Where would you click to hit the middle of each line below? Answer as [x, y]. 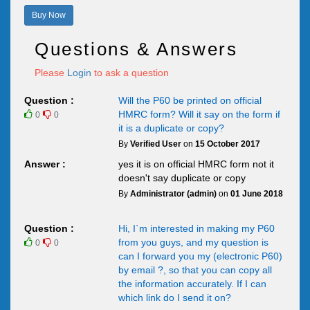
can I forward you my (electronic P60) [200, 256]
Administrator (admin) [173, 194]
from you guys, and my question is [193, 242]
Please [51, 73]
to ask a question [130, 73]
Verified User [155, 144]
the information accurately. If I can [192, 284]
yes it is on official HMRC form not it [196, 164]
